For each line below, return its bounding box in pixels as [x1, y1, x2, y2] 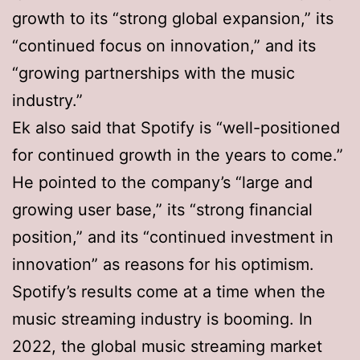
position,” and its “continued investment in [12, 227, 333, 247]
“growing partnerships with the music [12, 63, 295, 83]
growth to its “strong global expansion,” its [12, 8, 333, 28]
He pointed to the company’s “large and [12, 172, 313, 192]
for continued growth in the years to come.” [12, 145, 343, 165]
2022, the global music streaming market [12, 336, 322, 356]
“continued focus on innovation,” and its [12, 35, 316, 55]
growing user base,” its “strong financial [12, 199, 313, 219]
